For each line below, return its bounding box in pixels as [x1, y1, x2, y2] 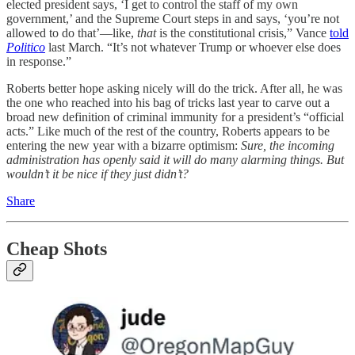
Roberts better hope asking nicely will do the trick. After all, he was [6, 82, 342, 96]
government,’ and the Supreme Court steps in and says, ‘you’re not [6, 12, 339, 26]
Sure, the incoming [241, 139, 334, 153]
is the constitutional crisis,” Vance [159, 26, 330, 40]
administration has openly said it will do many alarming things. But [6, 153, 344, 167]
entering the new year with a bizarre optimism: [6, 139, 241, 153]
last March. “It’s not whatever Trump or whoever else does [48, 40, 341, 55]
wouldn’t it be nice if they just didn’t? [6, 167, 189, 181]
